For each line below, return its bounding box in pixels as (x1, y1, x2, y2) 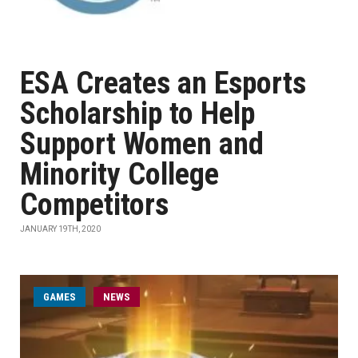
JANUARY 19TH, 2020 (20, 225, 101, 233)
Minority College (20, 157, 219, 192)
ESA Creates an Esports (20, 66, 306, 101)
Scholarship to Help (20, 96, 255, 131)
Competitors (20, 187, 169, 222)
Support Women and (20, 126, 264, 161)
